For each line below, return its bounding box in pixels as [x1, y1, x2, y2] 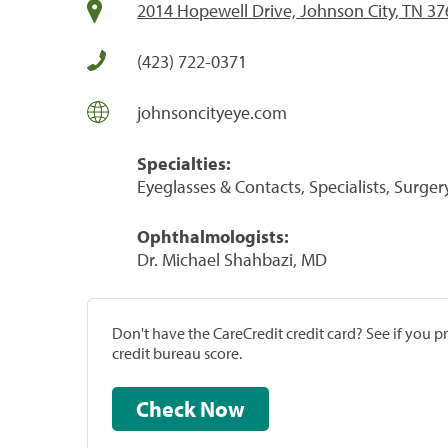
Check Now [200, 394, 245, 423]
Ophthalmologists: [137, 224, 289, 248]
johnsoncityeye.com [137, 100, 287, 124]
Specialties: [137, 151, 231, 175]
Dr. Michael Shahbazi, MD [137, 247, 327, 271]
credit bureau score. [112, 342, 242, 363]
